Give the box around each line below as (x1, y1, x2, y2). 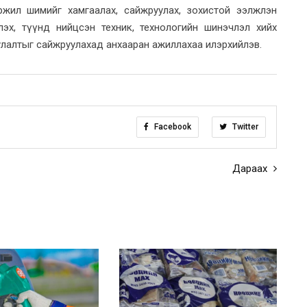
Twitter (230, 122, 258, 132)
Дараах (232, 162, 270, 175)
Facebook (152, 122, 191, 132)
